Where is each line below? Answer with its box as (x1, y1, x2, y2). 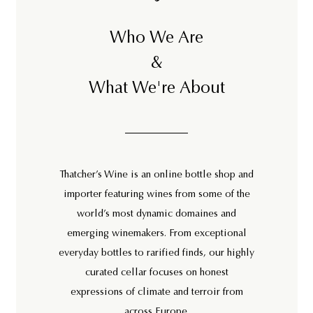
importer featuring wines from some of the (63, 189, 250, 201)
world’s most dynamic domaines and (77, 209, 236, 220)
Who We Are (110, 30, 203, 48)
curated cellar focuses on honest (85, 268, 228, 279)
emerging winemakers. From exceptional (66, 228, 247, 240)
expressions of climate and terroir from (70, 287, 243, 298)
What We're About (88, 80, 225, 98)
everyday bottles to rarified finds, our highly (59, 248, 254, 259)
